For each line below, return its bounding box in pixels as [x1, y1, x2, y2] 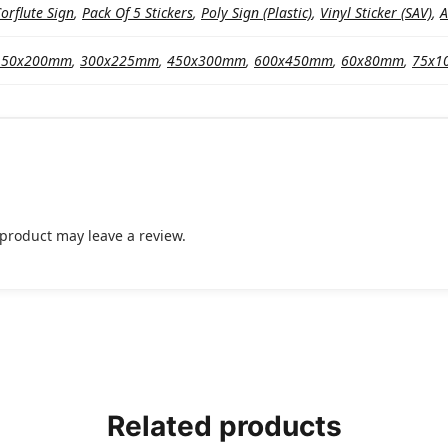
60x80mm [341, 51, 404, 71]
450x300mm [167, 51, 246, 71]
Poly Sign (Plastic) [201, 3, 312, 23]
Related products [106, 409, 342, 444]
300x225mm [80, 51, 159, 71]
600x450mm [254, 51, 333, 71]
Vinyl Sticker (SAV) [320, 3, 432, 23]
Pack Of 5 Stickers [82, 3, 193, 23]
